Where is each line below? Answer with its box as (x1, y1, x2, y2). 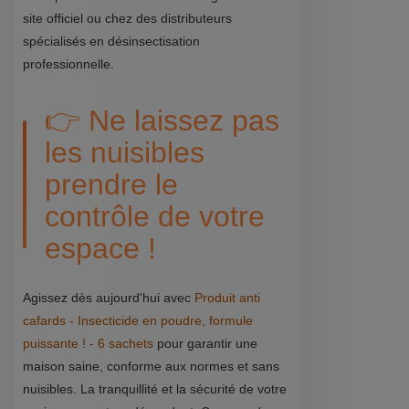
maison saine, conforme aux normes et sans (23, 358, 279, 373)
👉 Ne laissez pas (45, 103, 279, 137)
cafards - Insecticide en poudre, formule (23, 312, 253, 328)
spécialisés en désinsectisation (23, 33, 200, 48)
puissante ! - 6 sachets (23, 335, 153, 351)
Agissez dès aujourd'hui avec (23, 289, 194, 305)
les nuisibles (45, 135, 204, 169)
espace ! (45, 231, 156, 265)
